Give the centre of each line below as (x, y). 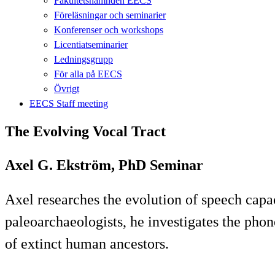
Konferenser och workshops (109, 29)
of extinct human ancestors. (87, 243)
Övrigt (67, 88)
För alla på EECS (88, 74)
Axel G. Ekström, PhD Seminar (104, 165)
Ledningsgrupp (83, 59)
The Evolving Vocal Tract (85, 131)
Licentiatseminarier (91, 44)
